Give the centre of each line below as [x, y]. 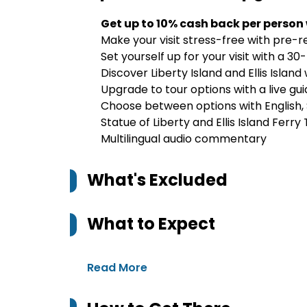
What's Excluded [157, 180]
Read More [117, 268]
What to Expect [151, 224]
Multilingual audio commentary [184, 139]
